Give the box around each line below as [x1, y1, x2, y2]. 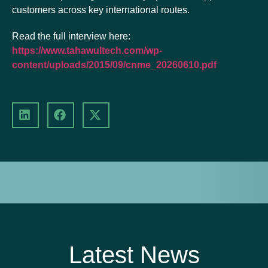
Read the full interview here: [12, 31, 130, 41]
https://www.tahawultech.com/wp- [12, 45, 162, 56]
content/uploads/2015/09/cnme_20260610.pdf [12, 60, 217, 70]
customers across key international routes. [12, 5, 190, 15]
